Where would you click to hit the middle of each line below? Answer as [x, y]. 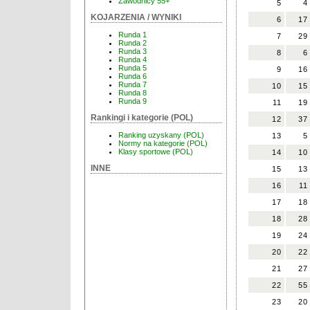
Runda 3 [133, 52]
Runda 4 [133, 60]
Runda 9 [133, 101]
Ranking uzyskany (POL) [161, 135]
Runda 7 [133, 85]
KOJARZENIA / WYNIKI [136, 18]
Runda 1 [133, 35]
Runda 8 [133, 93]
